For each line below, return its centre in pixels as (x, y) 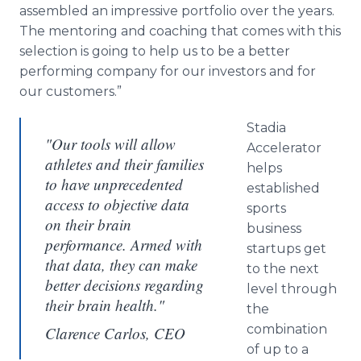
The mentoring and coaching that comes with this (180, 31)
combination (287, 329)
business (274, 228)
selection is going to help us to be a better (155, 51)
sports (266, 208)
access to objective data (117, 204)
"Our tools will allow (110, 144)
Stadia (266, 128)
